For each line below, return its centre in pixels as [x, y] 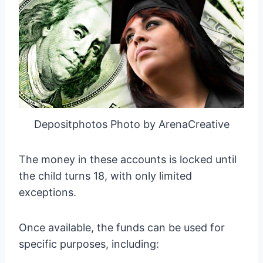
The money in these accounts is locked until [128, 160]
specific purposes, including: [89, 244]
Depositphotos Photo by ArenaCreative [131, 124]
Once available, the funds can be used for [122, 228]
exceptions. [48, 193]
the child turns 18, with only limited [105, 176]
